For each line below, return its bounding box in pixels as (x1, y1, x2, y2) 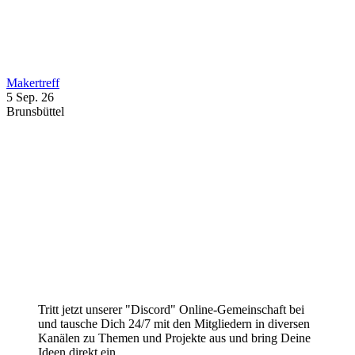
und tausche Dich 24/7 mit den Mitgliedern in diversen (38, 317, 310, 330)
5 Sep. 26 (6, 90, 54, 104)
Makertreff (6, 76, 59, 90)
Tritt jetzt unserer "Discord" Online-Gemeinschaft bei (38, 303, 304, 316)
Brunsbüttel (6, 105, 64, 118)
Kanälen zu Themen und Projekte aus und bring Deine (38, 331, 311, 345)
